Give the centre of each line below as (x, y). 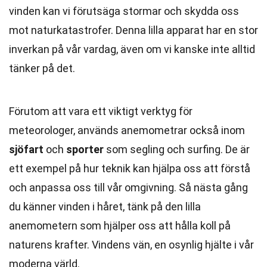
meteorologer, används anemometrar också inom (127, 130)
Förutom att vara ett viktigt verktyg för (101, 111)
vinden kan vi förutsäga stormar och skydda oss (124, 11)
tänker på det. (42, 68)
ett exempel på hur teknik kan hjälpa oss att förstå (130, 168)
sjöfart (26, 149)
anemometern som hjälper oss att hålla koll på (120, 226)
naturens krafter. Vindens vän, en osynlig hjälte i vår (131, 245)
